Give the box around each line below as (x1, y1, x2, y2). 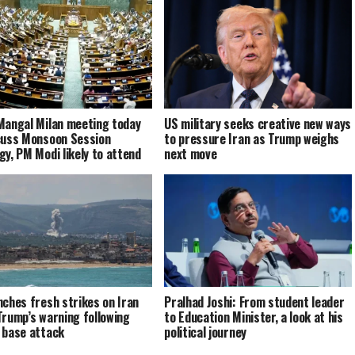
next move (164, 144, 217, 164)
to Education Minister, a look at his (164, 307, 343, 327)
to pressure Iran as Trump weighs (164, 129, 340, 149)
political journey (164, 323, 246, 342)
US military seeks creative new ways (164, 114, 352, 134)
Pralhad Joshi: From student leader (164, 292, 345, 312)
